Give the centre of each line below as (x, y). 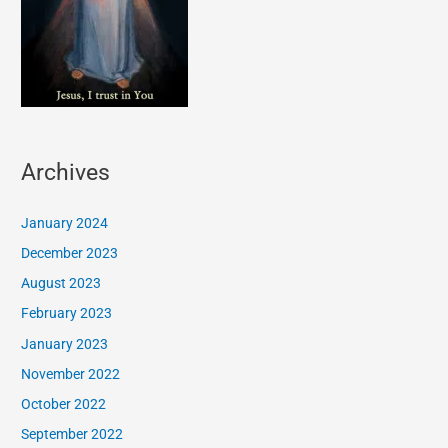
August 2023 (61, 283)
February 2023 (67, 313)
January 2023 (65, 343)
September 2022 (72, 434)
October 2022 (64, 404)
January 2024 (65, 222)
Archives (66, 172)
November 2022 (71, 373)
